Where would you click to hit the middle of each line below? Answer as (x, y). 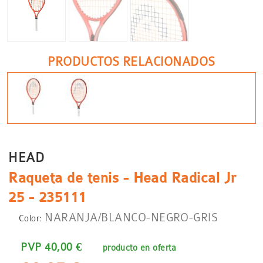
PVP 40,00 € (51, 247)
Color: (30, 218)
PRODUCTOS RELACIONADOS (131, 62)
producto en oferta (138, 247)
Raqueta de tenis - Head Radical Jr (122, 178)
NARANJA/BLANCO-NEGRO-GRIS (131, 217)
